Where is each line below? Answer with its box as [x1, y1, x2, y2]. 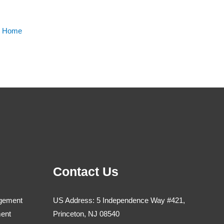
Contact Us [53, 164, 118, 178]
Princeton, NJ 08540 [53, 209, 119, 218]
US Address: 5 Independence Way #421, [53, 195, 185, 204]
